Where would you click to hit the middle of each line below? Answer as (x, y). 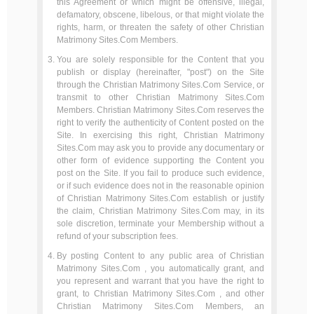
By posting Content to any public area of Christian (161, 256)
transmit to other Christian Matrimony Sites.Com (161, 97)
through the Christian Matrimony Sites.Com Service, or (161, 85)
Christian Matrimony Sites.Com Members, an (161, 306)
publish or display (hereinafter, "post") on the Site (161, 72)
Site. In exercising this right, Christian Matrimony (161, 135)
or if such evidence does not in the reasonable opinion (161, 186)
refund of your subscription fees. (117, 236)
